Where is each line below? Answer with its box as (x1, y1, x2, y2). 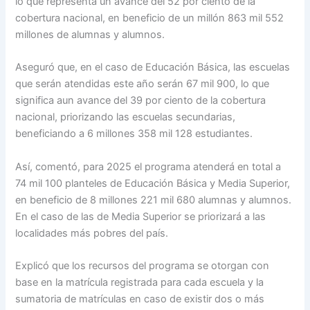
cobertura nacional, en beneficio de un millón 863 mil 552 (15, 11, 284, 24)
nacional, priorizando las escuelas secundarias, (15, 111, 236, 124)
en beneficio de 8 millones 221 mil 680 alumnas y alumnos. (15, 193, 292, 206)
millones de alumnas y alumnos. (15, 28, 165, 41)
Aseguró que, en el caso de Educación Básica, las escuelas (15, 61, 291, 74)
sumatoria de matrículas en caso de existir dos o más (15, 292, 265, 305)
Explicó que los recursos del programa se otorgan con (15, 259, 270, 272)
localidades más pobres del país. (15, 226, 169, 239)
